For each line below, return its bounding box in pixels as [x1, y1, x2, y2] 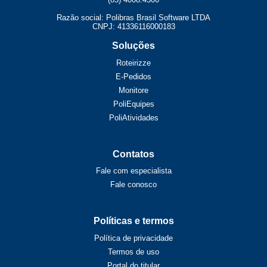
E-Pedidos [116, 72, 151, 81]
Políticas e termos [93, 216, 174, 226]
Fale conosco [110, 180, 157, 190]
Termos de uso [108, 247, 159, 256]
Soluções [112, 41, 155, 51]
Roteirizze [116, 58, 151, 67]
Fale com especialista [95, 166, 172, 176]
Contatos [113, 148, 154, 159]
